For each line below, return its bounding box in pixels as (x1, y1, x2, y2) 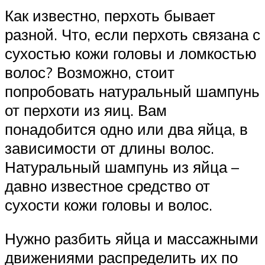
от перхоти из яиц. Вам (5, 100, 167, 119)
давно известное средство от (5, 176, 210, 195)
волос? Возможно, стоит (5, 62, 174, 82)
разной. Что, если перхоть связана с (5, 24, 260, 44)
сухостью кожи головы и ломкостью (5, 43, 257, 63)
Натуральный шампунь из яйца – (5, 157, 239, 176)
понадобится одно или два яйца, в (5, 119, 248, 138)
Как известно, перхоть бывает (5, 5, 215, 25)
